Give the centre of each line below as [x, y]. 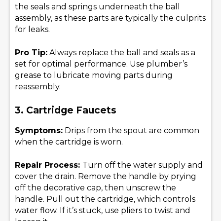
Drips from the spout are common [131, 130]
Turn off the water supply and [143, 165]
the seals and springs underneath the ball [97, 6]
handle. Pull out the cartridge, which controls [105, 199]
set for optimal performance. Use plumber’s [101, 64]
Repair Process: [49, 165]
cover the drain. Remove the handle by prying [106, 176]
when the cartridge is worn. [69, 142]
